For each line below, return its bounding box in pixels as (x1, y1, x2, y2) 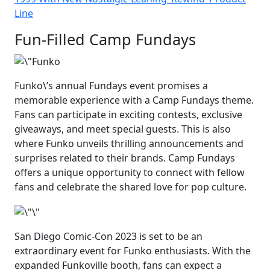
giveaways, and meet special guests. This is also (14, 122, 231, 136)
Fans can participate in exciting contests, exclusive (14, 107, 242, 121)
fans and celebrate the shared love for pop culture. (14, 180, 246, 193)
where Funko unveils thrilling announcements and (14, 136, 243, 150)
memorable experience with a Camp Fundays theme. (14, 93, 254, 107)
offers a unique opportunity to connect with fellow (14, 165, 245, 179)
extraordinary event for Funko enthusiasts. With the (14, 243, 251, 257)
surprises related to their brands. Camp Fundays (14, 151, 235, 165)
